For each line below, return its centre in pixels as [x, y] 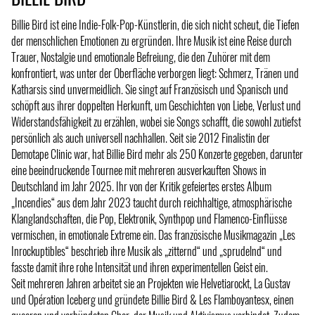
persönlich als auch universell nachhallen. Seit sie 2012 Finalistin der [141, 138]
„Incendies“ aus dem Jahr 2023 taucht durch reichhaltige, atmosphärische [152, 203]
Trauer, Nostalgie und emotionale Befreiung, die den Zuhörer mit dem [141, 57]
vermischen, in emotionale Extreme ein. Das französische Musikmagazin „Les [153, 235]
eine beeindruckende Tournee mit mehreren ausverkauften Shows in [139, 171]
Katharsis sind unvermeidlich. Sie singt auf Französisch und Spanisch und [150, 90]
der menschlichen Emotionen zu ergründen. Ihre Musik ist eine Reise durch [152, 41]
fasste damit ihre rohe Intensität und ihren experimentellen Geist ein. [140, 268]
